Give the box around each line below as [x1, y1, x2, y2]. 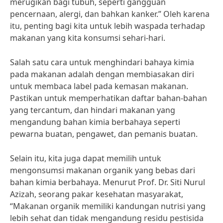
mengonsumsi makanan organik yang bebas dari [10, 165, 195, 176]
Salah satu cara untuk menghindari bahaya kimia [10, 57, 194, 68]
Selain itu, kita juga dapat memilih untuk [10, 153, 161, 164]
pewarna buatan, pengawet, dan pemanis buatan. [10, 128, 198, 139]
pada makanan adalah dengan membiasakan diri [10, 69, 194, 80]
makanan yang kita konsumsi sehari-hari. [10, 32, 165, 43]
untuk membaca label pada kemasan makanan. [10, 81, 188, 92]
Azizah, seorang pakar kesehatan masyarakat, [10, 189, 183, 200]
